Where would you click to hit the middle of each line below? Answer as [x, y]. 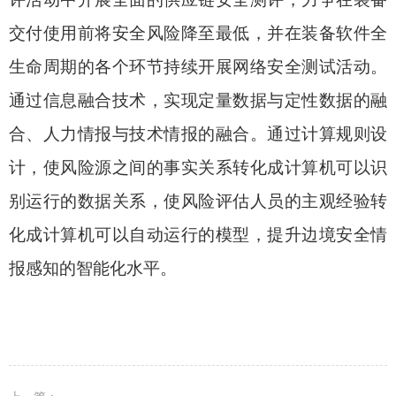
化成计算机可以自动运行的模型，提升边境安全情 [198, 235]
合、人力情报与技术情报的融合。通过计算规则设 [198, 134]
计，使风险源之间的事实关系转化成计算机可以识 [198, 168]
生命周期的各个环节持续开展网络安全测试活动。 [198, 67]
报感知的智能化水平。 [93, 268]
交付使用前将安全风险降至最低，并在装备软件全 [198, 33]
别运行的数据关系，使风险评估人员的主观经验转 [198, 201]
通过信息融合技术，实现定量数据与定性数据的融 [198, 100]
